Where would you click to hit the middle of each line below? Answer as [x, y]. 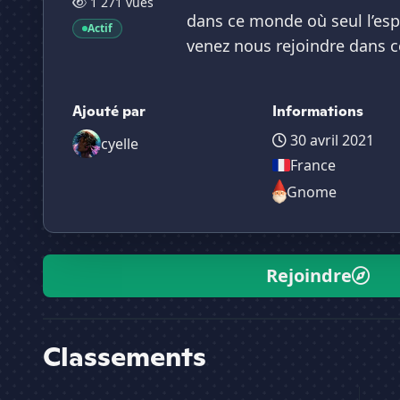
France [312, 165]
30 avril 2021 [330, 140]
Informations [317, 111]
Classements [125, 357]
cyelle [120, 144]
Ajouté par [109, 111]
